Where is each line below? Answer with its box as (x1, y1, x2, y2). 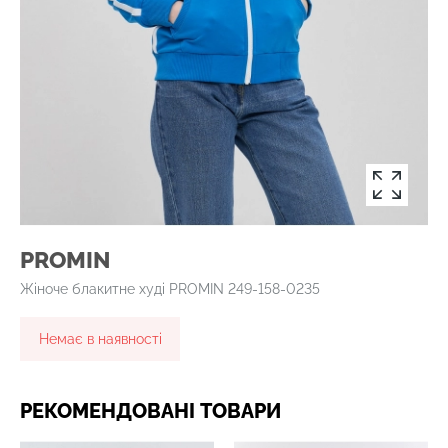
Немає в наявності (38, 331, 162, 348)
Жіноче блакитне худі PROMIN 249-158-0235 (20, 281, 320, 298)
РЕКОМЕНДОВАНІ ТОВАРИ (20, 399, 281, 424)
